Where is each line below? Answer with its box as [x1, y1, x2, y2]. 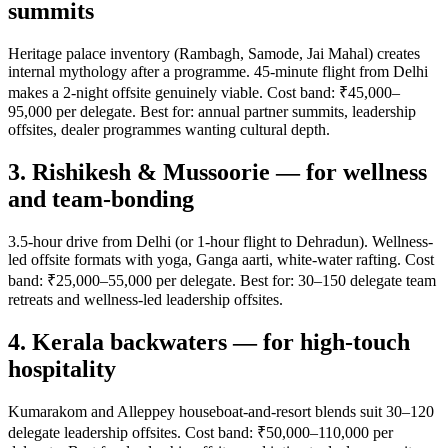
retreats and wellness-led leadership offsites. [8, 291, 283, 309]
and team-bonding [8, 186, 194, 213]
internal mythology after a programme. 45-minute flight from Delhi [8, 63, 428, 81]
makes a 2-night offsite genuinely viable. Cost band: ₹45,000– [8, 84, 400, 102]
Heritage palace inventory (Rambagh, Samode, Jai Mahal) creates [8, 45, 420, 63]
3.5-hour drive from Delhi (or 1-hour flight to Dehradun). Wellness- [8, 233, 433, 251]
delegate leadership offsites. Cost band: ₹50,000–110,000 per [8, 423, 393, 441]
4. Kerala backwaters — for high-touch [8, 328, 410, 355]
